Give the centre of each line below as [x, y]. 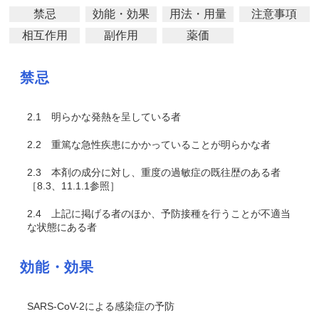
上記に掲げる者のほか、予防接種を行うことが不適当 [166, 214]
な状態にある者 [62, 227]
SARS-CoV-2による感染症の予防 [101, 306]
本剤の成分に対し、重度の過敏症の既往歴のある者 [161, 172]
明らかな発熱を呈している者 [111, 117]
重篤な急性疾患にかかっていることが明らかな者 [156, 145]
